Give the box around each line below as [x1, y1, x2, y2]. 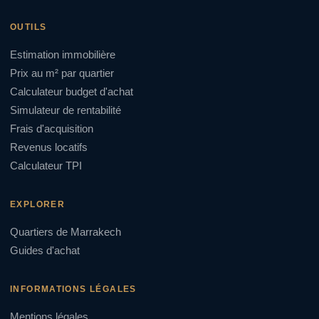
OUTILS [10, 22, 47, 31]
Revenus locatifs [10, 141, 88, 153]
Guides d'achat [10, 244, 80, 256]
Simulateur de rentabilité [10, 104, 121, 116]
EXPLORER [10, 199, 66, 209]
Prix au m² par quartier [10, 67, 114, 79]
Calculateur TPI [10, 159, 82, 172]
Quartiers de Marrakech [10, 226, 121, 238]
